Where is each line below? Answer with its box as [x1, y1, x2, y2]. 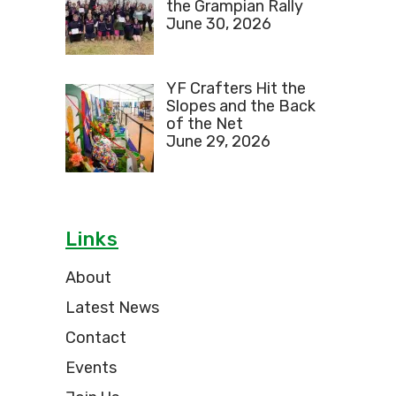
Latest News [65, 297, 159, 317]
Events [65, 357, 117, 377]
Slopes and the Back [165, 95, 316, 116]
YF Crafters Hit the [165, 78, 306, 98]
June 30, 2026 [165, 13, 271, 34]
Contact [65, 327, 126, 347]
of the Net [165, 113, 243, 133]
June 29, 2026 [165, 131, 270, 151]
